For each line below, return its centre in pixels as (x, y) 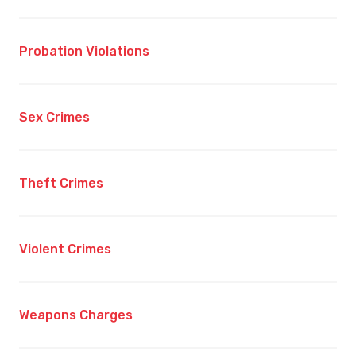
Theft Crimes (61, 184)
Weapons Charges (76, 315)
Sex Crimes (54, 118)
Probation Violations (84, 52)
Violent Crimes (65, 250)
